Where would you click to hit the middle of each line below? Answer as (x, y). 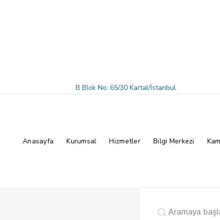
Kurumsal (82, 141)
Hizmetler (125, 141)
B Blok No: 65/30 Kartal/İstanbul (125, 88)
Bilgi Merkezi (174, 141)
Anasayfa (38, 141)
